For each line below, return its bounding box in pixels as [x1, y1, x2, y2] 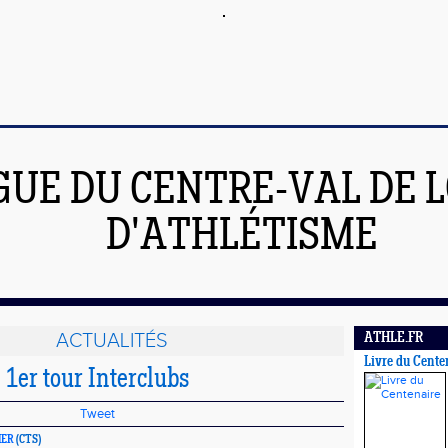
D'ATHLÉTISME [105, 215, 378, 261]
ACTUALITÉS [55, 329, 168, 353]
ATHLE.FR [364, 331, 423, 346]
